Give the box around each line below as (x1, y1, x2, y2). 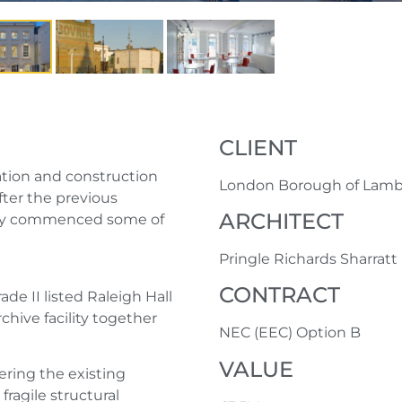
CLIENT (219, 134, 297, 161)
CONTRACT (219, 282, 340, 309)
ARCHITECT (219, 207, 344, 234)
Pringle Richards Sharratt (219, 249, 398, 267)
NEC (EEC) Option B (219, 324, 361, 342)
